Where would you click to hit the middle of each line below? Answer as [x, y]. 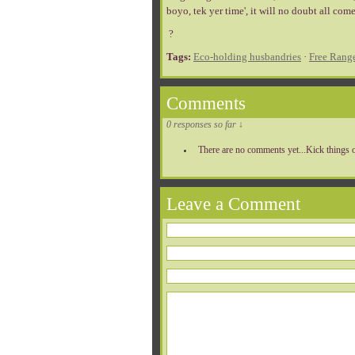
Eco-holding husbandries [247, 57]
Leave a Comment [233, 204]
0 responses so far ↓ [205, 125]
